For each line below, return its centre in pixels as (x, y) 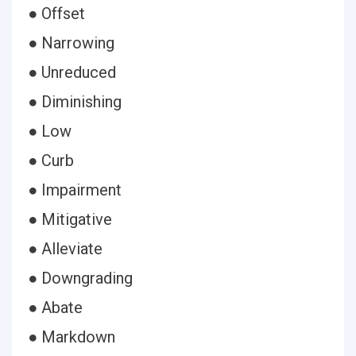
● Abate (55, 308)
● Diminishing (75, 102)
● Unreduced (72, 72)
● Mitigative (70, 219)
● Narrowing (71, 43)
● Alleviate (65, 249)
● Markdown (72, 337)
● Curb (51, 161)
